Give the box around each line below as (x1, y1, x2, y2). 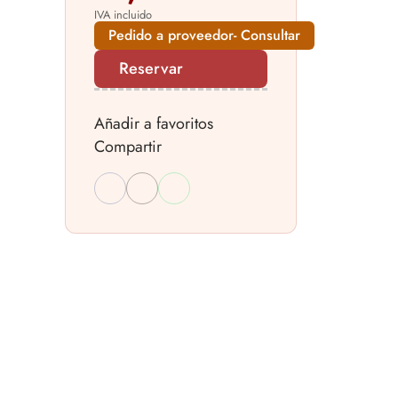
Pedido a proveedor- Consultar (108, 25, 300, 46)
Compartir (94, 135, 162, 159)
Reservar (119, 57, 183, 81)
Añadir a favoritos (94, 112, 213, 136)
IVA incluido (94, 6, 152, 24)
